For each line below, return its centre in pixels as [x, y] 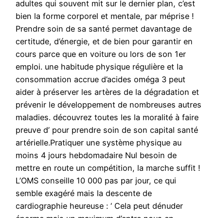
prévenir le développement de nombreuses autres [109, 105]
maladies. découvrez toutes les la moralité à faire [107, 118]
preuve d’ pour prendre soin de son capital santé [107, 130]
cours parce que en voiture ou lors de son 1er [101, 54]
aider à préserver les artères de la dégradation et [107, 92]
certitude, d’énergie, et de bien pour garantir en [104, 42]
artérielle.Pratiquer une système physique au [99, 143]
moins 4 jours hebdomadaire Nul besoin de [96, 155]
